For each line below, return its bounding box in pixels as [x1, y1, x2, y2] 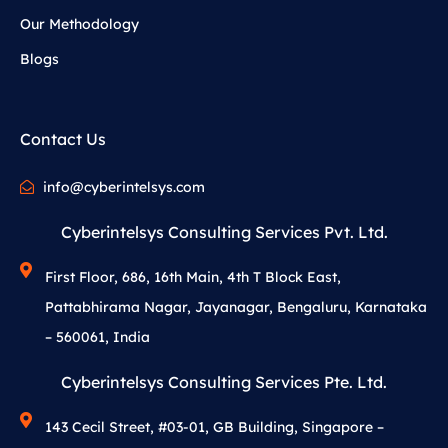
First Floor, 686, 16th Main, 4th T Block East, [45, 268, 341, 287]
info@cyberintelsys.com [42, 178, 205, 197]
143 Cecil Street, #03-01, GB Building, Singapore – [45, 418, 384, 437]
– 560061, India [45, 328, 150, 347]
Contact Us [20, 129, 106, 150]
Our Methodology [20, 15, 139, 34]
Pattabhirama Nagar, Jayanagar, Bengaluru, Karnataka [45, 298, 427, 317]
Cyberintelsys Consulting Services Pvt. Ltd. [60, 222, 388, 243]
